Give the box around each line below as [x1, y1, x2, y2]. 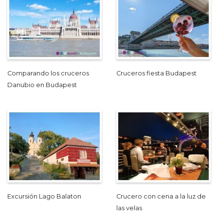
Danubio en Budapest [7, 81, 77, 89]
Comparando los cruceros [7, 70, 89, 77]
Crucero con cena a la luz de [116, 193, 206, 200]
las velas [116, 204, 142, 212]
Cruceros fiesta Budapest [116, 70, 197, 77]
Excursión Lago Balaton [7, 193, 81, 200]
